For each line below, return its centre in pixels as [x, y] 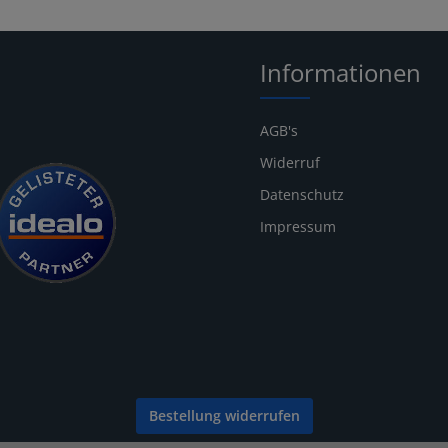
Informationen [340, 73]
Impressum [298, 227]
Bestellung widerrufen [224, 416]
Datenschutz [302, 195]
